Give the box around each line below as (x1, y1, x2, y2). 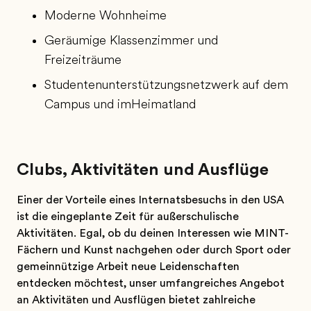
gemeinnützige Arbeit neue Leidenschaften (17, 260, 239, 273)
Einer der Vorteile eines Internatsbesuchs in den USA (17, 194, 284, 206)
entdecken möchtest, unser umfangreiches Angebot (17, 277, 285, 289)
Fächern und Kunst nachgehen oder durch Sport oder (17, 244, 291, 256)
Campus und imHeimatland (44, 97, 196, 111)
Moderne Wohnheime (44, 8, 167, 22)
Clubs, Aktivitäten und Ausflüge (17, 160, 269, 179)
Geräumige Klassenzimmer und (44, 33, 218, 47)
